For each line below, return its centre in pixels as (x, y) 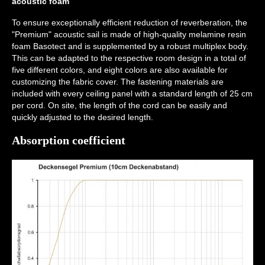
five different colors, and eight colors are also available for (120, 70)
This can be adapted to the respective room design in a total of (129, 58)
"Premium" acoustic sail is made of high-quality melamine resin (129, 34)
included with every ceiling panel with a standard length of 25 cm (132, 93)
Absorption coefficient (69, 140)
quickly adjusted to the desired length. (83, 117)
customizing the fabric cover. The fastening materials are (118, 82)
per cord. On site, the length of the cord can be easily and (119, 105)
